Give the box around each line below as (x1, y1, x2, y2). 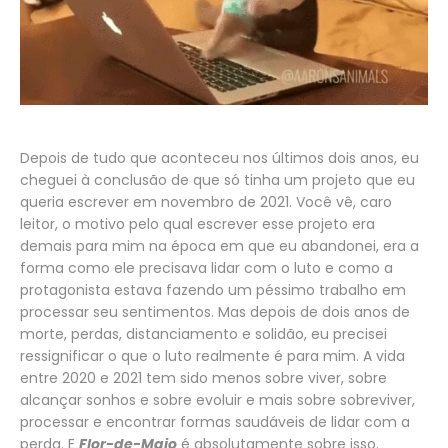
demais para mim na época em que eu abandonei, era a (20, 235, 419, 256)
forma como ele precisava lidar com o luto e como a (20, 257, 393, 278)
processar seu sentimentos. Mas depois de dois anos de (20, 301, 410, 322)
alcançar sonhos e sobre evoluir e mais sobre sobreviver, (20, 389, 415, 410)
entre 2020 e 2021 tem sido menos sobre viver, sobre (20, 367, 387, 388)
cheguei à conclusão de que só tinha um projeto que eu (20, 169, 415, 190)
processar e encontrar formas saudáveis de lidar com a (20, 411, 410, 432)
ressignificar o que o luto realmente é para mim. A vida (20, 345, 405, 366)
